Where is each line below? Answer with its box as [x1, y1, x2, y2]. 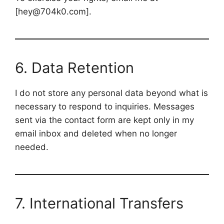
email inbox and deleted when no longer [15, 128, 177, 138]
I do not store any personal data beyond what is [15, 88, 208, 98]
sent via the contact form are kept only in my [15, 115, 194, 125]
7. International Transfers [15, 194, 183, 212]
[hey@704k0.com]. [15, 6, 91, 16]
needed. [15, 142, 48, 152]
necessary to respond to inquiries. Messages [15, 101, 194, 111]
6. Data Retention [15, 59, 134, 76]
